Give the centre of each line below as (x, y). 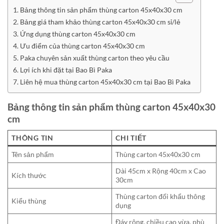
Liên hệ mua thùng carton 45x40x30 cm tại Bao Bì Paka (105, 82)
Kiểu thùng (29, 200)
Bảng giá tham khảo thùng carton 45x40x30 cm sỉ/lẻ (100, 22)
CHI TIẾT (131, 137)
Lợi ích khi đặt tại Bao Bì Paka (66, 70)
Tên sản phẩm (33, 154)
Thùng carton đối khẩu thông (160, 196)
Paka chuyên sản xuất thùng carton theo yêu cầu (94, 58)
